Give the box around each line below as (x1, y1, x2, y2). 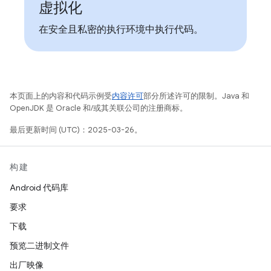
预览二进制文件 (10, 240, 69, 251)
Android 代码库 (10, 182, 68, 193)
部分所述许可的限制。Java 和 (143, 91, 249, 101)
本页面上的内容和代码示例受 (10, 91, 112, 101)
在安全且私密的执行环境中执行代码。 (39, 24, 203, 36)
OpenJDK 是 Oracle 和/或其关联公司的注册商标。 (10, 103, 188, 113)
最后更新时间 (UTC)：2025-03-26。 (10, 125, 142, 135)
